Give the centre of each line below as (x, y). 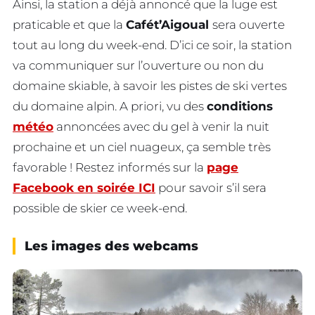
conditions (240, 107)
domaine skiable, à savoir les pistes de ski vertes (150, 86)
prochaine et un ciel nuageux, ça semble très (142, 147)
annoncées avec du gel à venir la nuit (161, 127)
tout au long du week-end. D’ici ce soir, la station (152, 45)
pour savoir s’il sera (211, 188)
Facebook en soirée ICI (84, 188)
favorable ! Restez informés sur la (110, 168)
